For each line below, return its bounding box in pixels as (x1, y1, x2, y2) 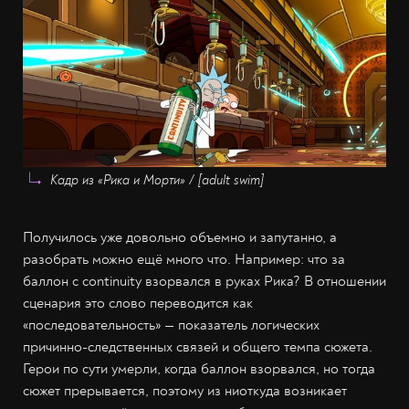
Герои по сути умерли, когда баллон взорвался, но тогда (23, 359, 375, 378)
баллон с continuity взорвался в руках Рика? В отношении (23, 271, 386, 290)
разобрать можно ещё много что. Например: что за (23, 249, 345, 268)
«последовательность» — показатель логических (23, 315, 320, 334)
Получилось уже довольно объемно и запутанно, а (23, 227, 337, 246)
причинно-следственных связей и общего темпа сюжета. (23, 337, 372, 356)
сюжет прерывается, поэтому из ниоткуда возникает (23, 381, 347, 400)
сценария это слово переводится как (23, 293, 253, 312)
